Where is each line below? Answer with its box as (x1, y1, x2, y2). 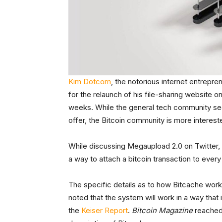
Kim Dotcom (68, 76, 111, 86)
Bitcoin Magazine (132, 205, 193, 215)
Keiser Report (81, 205, 128, 215)
